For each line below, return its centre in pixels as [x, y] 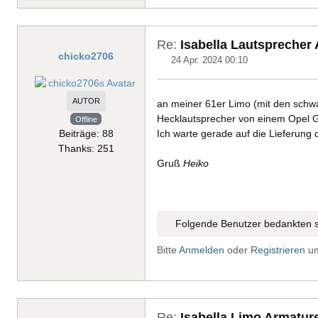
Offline [86, 119]
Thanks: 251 [86, 148]
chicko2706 [86, 56]
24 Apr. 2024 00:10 [210, 60]
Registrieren [278, 250]
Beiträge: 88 [86, 133]
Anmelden [202, 250]
